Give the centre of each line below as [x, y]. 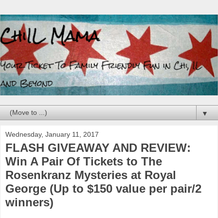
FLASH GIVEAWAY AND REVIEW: [98, 147]
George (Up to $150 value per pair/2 [103, 188]
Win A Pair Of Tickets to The [84, 161]
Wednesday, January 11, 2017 [52, 134]
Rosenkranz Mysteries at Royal [91, 175]
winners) [29, 202]
